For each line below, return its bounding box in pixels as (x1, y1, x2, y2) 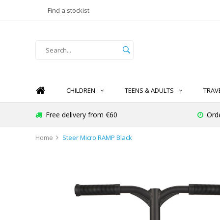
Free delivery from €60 (46, 110, 117, 120)
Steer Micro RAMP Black (62, 133, 132, 142)
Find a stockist (48, 6, 89, 15)
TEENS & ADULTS (125, 86, 174, 95)
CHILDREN (66, 86, 95, 95)
